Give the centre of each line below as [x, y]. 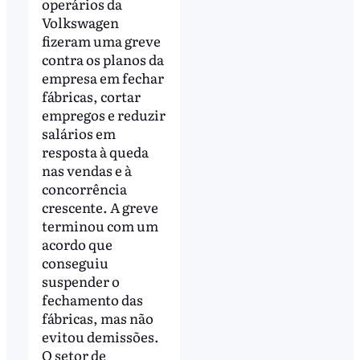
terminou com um [100, 225]
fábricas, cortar [91, 96]
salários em [78, 133]
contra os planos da [102, 59]
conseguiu [75, 262]
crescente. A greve [100, 207]
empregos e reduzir [103, 114]
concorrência [84, 188]
